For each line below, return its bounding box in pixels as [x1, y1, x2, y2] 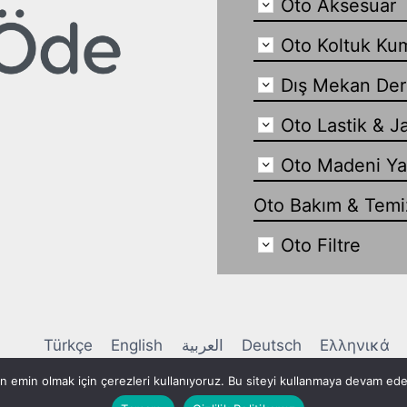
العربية [181, 336, 223, 355]
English [111, 336, 164, 355]
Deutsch [241, 336, 302, 355]
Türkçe [43, 336, 93, 355]
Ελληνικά [320, 336, 391, 355]
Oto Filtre [280, 234, 361, 257]
